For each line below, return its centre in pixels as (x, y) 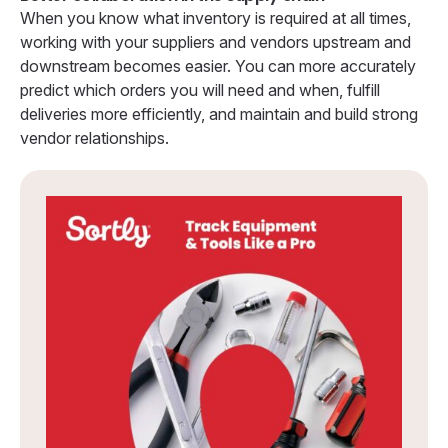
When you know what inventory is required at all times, (215, 17)
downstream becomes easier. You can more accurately (218, 65)
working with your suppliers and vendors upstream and (215, 41)
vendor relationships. (94, 137)
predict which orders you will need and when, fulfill (200, 89)
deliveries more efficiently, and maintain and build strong (219, 113)
